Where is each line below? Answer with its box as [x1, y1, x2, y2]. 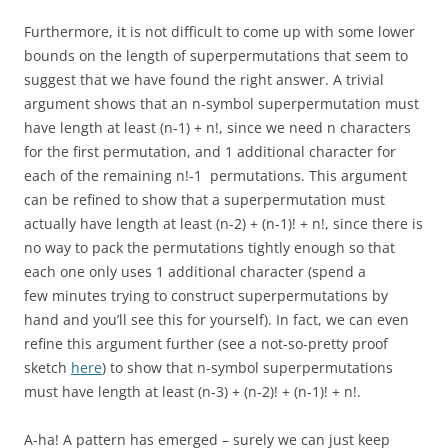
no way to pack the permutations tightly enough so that [24, 238, 395, 257]
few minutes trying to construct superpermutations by [24, 286, 388, 305]
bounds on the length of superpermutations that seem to [24, 46, 408, 65]
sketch [24, 358, 71, 377]
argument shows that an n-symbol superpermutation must [24, 94, 419, 113]
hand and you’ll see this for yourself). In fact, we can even [24, 310, 409, 329]
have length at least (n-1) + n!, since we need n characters [24, 118, 411, 137]
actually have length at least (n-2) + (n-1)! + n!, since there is [24, 214, 423, 233]
